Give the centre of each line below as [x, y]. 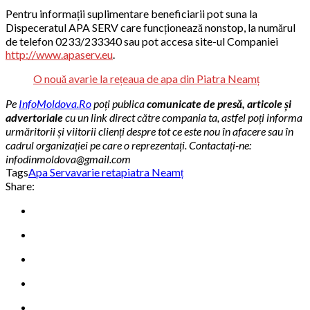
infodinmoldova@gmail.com [68, 159]
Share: [20, 186]
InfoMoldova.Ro [55, 104]
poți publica [119, 104]
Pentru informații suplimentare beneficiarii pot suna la [131, 14]
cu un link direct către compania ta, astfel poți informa [184, 118]
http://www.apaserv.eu [59, 55]
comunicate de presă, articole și [219, 104]
